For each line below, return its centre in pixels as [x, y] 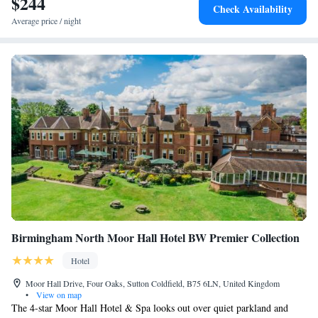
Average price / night [46, 21]
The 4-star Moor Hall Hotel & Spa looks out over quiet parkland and [150, 308]
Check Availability [253, 9]
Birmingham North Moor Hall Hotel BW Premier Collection [155, 237]
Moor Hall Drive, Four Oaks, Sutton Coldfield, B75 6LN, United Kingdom [153, 283]
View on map [58, 295]
